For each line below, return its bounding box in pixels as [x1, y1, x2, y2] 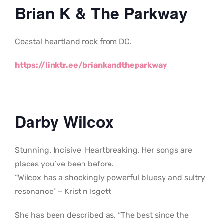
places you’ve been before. [15, 159, 114, 169]
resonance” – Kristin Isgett [15, 187, 111, 196]
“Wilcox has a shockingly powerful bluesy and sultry [15, 173, 205, 183]
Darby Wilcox [15, 110, 114, 133]
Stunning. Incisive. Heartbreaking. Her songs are [15, 145, 192, 155]
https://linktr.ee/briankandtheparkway [15, 60, 167, 70]
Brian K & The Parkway [15, 1, 188, 25]
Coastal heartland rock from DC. [15, 37, 132, 47]
